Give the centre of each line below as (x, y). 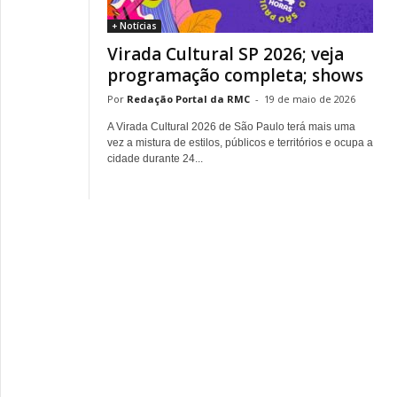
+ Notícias (134, 26)
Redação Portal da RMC (188, 99)
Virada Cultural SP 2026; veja (226, 54)
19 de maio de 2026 (310, 99)
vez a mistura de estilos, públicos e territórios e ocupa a (240, 143)
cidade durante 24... (155, 159)
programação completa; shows (235, 75)
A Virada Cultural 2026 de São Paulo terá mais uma (231, 127)
